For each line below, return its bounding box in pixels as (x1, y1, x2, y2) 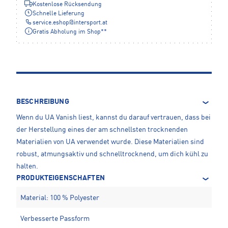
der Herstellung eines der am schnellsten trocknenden (16, 126, 188, 134)
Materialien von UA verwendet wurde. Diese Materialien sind (16, 138, 204, 146)
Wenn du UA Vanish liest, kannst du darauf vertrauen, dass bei (16, 114, 211, 122)
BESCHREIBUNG (16, 98, 69, 106)
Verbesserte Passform (20, 215, 90, 223)
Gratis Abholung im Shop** (33, 29, 107, 36)
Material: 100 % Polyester (20, 194, 99, 202)
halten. (16, 163, 38, 170)
